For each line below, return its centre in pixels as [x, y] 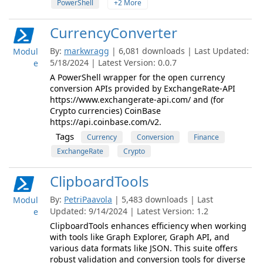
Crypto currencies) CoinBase [105, 111]
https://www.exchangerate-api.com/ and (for [137, 100]
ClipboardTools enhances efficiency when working [148, 226]
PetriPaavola [88, 199]
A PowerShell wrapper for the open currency [137, 77]
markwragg [87, 51]
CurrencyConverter [114, 33]
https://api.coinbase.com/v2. [106, 122]
